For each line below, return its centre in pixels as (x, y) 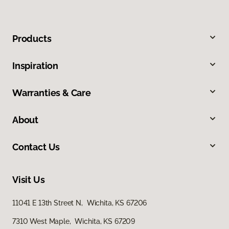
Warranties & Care (52, 93)
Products (32, 39)
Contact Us (36, 147)
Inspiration (36, 66)
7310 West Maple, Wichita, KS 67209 (74, 222)
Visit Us (29, 180)
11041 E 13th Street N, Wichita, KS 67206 (80, 203)
